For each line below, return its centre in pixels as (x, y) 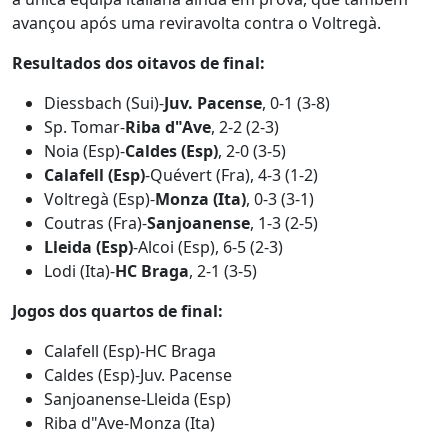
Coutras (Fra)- (95, 223)
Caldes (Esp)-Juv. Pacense (138, 375)
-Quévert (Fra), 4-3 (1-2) (231, 175)
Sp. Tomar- (84, 127)
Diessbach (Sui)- (104, 103)
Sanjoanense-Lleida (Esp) (137, 399)
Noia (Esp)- (84, 151)
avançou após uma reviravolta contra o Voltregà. (196, 23)
